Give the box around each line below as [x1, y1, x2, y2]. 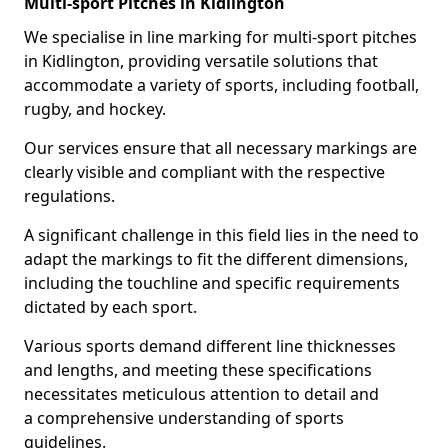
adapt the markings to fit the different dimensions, [24, 248, 408, 270]
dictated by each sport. [24, 296, 197, 318]
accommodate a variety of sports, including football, [24, 74, 419, 96]
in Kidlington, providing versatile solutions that [24, 50, 378, 72]
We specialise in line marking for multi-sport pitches [24, 26, 417, 48]
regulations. [24, 185, 115, 207]
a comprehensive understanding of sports [24, 407, 344, 429]
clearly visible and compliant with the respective [24, 161, 385, 183]
